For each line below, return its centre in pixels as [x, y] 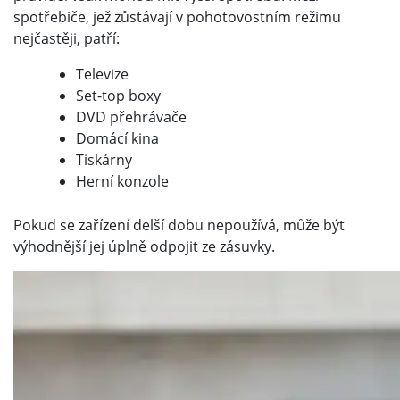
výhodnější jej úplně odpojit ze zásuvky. [144, 247]
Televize [102, 75]
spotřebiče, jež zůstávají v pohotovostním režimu [177, 17]
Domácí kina [117, 139]
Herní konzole [122, 182]
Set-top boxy [118, 96]
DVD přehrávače [131, 117]
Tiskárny [104, 160]
